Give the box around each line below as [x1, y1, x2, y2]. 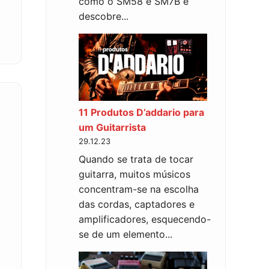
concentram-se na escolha [79, 183, 199, 195]
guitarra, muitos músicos [79, 168, 190, 180]
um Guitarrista [79, 121, 146, 133]
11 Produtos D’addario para [79, 106, 204, 118]
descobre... [79, 10, 128, 22]
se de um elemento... [79, 228, 172, 240]
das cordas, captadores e [79, 198, 195, 210]
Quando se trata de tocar [79, 153, 193, 165]
